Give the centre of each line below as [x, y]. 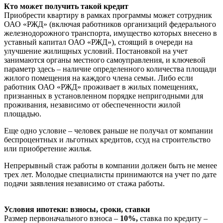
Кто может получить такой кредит [66, 6]
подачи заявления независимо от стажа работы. [84, 183]
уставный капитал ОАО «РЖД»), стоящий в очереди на [98, 42]
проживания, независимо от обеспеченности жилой [92, 105]
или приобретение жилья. [48, 148]
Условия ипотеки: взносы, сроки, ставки [77, 209]
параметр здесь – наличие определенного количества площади [110, 69]
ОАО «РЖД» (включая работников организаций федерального [110, 24]
